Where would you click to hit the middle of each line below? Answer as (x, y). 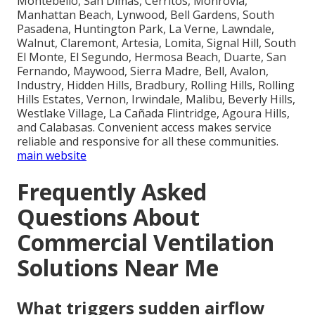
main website (52, 155)
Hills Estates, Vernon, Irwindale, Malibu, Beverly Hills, (156, 99)
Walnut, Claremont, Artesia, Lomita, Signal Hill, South (156, 43)
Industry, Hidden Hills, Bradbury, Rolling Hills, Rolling (156, 85)
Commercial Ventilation (146, 242)
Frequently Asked (112, 191)
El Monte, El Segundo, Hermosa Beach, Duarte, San (152, 57)
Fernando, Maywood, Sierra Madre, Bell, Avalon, (143, 71)
